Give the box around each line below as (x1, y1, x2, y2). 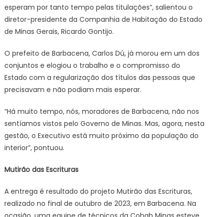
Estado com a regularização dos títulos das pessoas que (4, 73, 195, 82)
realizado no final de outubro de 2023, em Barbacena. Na (4, 199, 196, 208)
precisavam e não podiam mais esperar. (4, 85, 141, 94)
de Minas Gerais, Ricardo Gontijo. (4, 27, 114, 36)
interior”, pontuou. (4, 143, 64, 153)
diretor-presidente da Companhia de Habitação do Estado (4, 15, 202, 24)
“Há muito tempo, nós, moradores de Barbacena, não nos (4, 107, 199, 116)
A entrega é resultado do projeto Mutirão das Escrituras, (4, 186, 192, 196)
